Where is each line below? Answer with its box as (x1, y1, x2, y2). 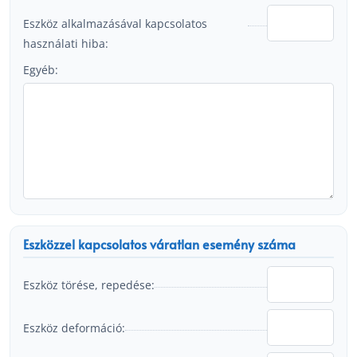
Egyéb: (23, 61, 58, 77)
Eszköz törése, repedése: (23, 277, 155, 292)
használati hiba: (23, 35, 108, 51)
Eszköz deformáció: (23, 320, 125, 335)
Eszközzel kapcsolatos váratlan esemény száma (23, 236, 296, 253)
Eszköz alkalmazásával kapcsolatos (23, 15, 207, 31)
